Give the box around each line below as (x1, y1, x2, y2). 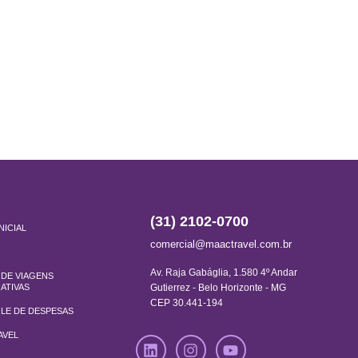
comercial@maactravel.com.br (149, 238, 292, 250)
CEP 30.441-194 (149, 297, 223, 308)
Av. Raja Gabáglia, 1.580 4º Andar (149, 267, 297, 278)
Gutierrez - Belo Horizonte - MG (149, 282, 286, 293)
